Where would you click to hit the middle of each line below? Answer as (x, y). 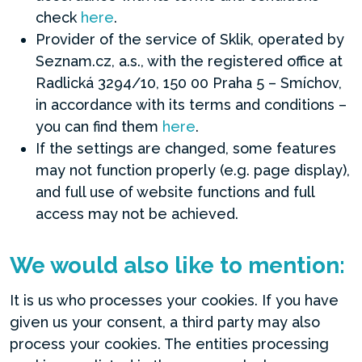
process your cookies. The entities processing (169, 344)
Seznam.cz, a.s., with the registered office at (189, 61)
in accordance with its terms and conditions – (191, 105)
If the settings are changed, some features (186, 148)
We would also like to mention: (177, 265)
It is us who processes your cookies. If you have (174, 300)
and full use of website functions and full (175, 192)
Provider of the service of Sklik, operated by (190, 39)
